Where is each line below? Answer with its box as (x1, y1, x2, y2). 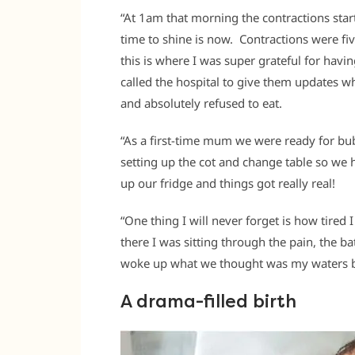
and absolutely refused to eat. (120, 95, 282, 111)
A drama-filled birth (120, 292, 296, 312)
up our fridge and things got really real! (120, 175, 335, 191)
